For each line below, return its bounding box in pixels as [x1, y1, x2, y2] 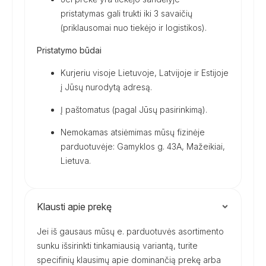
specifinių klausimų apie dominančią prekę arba [37, 255, 221, 265]
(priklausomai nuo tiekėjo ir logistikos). [61, 23, 207, 33]
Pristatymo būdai [37, 45, 102, 55]
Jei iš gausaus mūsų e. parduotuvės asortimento [37, 226, 224, 236]
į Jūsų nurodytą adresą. [61, 82, 152, 92]
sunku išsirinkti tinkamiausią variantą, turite [37, 240, 198, 251]
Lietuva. [61, 156, 91, 166]
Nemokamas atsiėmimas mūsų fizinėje [61, 127, 205, 137]
